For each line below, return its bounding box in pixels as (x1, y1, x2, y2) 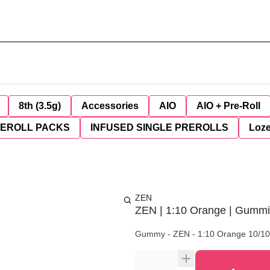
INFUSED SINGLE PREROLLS (90, 122, 228, 133)
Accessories (81, 101, 139, 111)
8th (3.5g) (19, 101, 61, 111)
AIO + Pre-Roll (196, 101, 260, 111)
